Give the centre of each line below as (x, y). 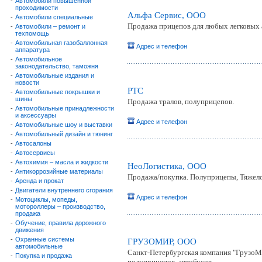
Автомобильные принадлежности (65, 108)
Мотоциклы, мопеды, (46, 199)
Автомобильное (39, 59)
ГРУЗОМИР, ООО (162, 242)
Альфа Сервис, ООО (167, 15)
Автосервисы (35, 153)
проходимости (37, 8)
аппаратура (32, 50)
